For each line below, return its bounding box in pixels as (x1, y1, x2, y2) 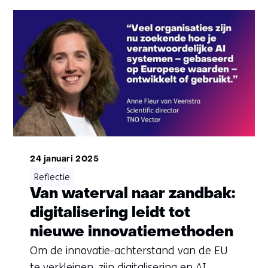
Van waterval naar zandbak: (29, 186, 235, 202)
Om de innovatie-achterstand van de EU (29, 243, 227, 257)
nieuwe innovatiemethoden (29, 224, 233, 240)
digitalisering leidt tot (29, 205, 190, 221)
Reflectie (33, 171, 70, 182)
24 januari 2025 (29, 155, 99, 163)
